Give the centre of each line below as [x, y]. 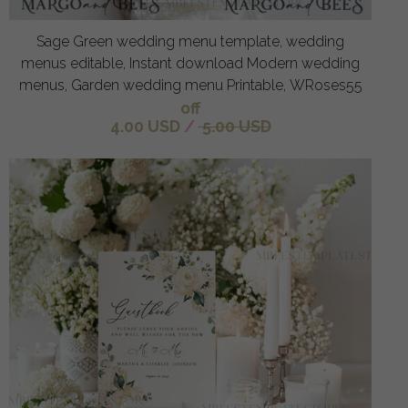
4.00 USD [145, 127]
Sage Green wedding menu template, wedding [190, 42]
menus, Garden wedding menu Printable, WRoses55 [190, 86]
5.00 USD [235, 127]
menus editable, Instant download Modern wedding [190, 64]
